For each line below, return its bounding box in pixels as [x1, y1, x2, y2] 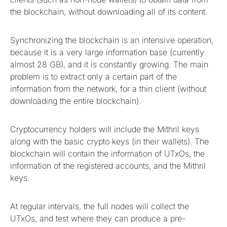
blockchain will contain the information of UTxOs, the [10, 148, 205, 159]
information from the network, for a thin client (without [10, 84, 206, 94]
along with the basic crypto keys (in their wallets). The [10, 136, 209, 147]
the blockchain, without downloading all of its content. [10, 7, 207, 17]
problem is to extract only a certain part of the [10, 71, 177, 82]
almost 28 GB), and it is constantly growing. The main [10, 59, 208, 70]
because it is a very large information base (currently [10, 47, 204, 58]
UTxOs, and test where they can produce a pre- [10, 213, 185, 224]
